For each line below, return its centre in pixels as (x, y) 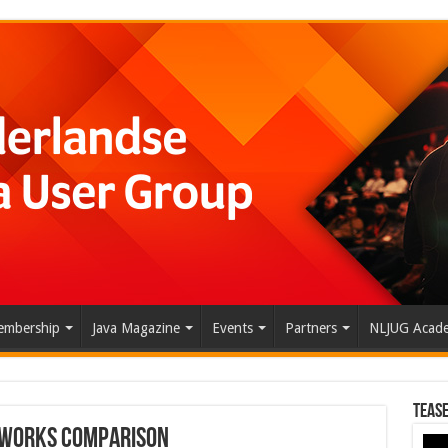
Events (232, 328)
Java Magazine (135, 328)
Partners (310, 328)
